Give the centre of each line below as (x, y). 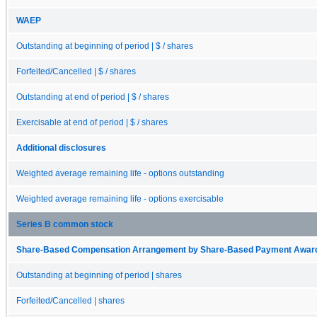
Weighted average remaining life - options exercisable (120, 198)
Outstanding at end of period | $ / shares (93, 97)
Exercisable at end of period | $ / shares (92, 122)
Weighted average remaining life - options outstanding (120, 173)
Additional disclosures (61, 148)
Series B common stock (65, 224)
